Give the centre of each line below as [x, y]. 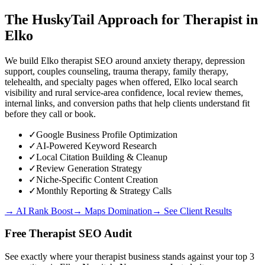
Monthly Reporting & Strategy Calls [104, 190]
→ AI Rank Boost [39, 211]
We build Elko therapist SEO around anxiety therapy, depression [125, 60]
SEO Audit [104, 234]
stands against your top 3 [207, 257]
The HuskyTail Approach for [92, 19]
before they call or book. [50, 114]
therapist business [127, 257]
